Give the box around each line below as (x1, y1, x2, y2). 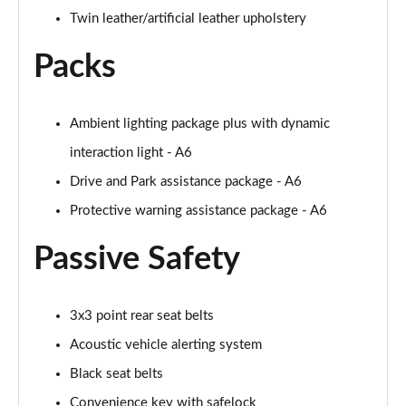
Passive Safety (34, 243, 240, 275)
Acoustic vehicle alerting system (70, 338, 262, 352)
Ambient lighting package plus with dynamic (70, 117, 330, 130)
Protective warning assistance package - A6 (70, 204, 327, 217)
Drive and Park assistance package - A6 (70, 175, 302, 188)
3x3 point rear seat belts (70, 309, 214, 323)
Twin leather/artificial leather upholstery (70, 12, 306, 25)
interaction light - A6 (70, 146, 192, 159)
